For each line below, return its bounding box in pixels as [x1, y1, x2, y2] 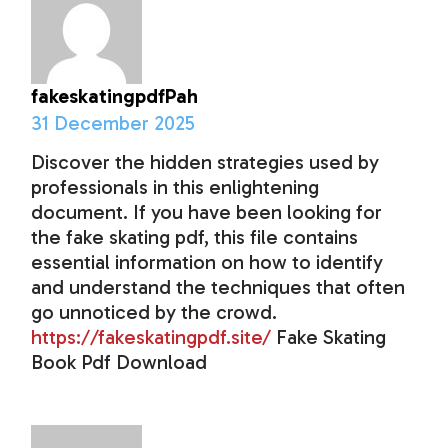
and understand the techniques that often [31, 275, 406, 300]
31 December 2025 [31, 111, 196, 136]
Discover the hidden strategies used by [31, 150, 380, 175]
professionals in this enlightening [31, 175, 320, 200]
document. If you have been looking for [31, 200, 383, 225]
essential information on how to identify [31, 250, 384, 275]
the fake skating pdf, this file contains [31, 225, 359, 250]
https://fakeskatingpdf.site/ [31, 325, 272, 350]
